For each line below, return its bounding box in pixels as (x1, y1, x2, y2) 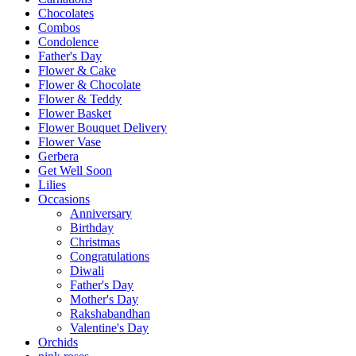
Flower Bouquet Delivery (38, 120, 167, 134)
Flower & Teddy (38, 91, 122, 106)
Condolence (38, 34, 99, 48)
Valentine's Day (70, 320, 149, 335)
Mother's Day (70, 292, 138, 306)
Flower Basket (38, 106, 111, 120)
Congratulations (70, 249, 149, 263)
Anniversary (70, 206, 132, 220)
